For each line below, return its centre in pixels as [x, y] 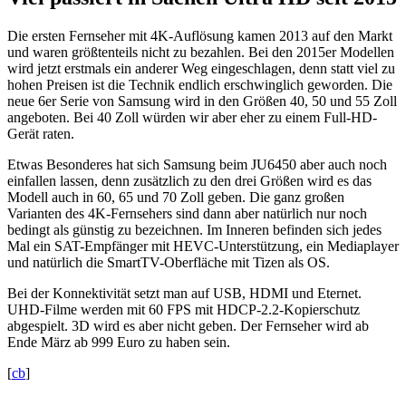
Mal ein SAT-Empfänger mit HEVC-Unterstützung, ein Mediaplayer [203, 246]
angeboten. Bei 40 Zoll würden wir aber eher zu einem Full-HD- [192, 117]
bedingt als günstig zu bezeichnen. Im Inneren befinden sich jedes [194, 229]
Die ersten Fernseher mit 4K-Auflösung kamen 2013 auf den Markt [200, 35]
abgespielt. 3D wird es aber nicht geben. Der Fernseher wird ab [188, 325]
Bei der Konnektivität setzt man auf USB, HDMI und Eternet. [184, 293]
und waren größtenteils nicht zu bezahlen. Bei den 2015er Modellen [201, 52]
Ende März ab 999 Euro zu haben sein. [119, 342]
